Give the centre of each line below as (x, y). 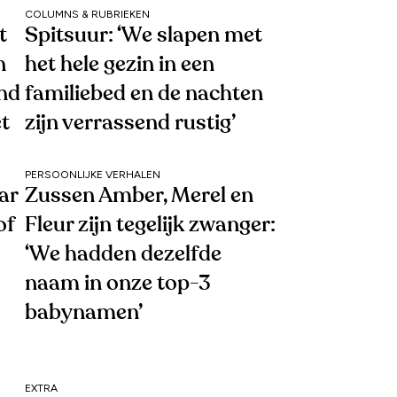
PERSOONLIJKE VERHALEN (93, 174)
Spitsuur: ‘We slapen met (144, 35)
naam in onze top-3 (118, 283)
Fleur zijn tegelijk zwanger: (150, 225)
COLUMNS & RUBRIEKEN (87, 14)
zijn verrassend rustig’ (130, 123)
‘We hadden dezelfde (123, 254)
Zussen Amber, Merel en (139, 195)
